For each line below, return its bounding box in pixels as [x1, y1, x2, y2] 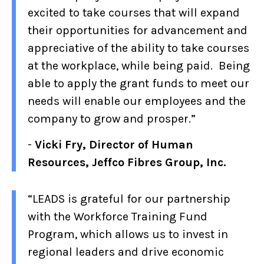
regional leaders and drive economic [28, 245, 224, 259]
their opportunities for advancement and [28, 23, 247, 37]
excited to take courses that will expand [28, 5, 240, 19]
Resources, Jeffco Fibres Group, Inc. [28, 155, 226, 169]
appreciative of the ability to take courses [28, 41, 249, 55]
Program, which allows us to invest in [28, 227, 228, 241]
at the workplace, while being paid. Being [28, 58, 250, 72]
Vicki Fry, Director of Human [35, 137, 193, 151]
